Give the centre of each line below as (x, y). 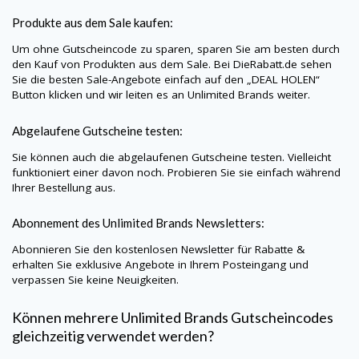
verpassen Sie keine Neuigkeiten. (95, 280)
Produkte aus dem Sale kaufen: (94, 22)
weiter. (294, 94)
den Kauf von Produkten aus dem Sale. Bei (123, 64)
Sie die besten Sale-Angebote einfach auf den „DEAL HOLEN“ (166, 79)
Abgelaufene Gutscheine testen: (97, 130)
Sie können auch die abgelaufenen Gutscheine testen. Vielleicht (171, 157)
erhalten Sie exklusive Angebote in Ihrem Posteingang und (160, 265)
